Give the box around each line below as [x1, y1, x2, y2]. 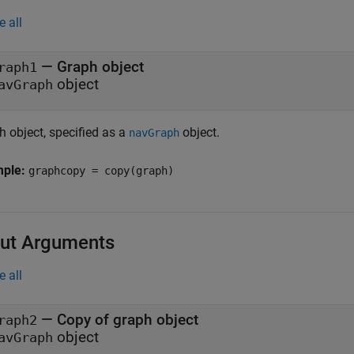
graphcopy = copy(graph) [28, 164, 174, 177]
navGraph [129, 126, 179, 139]
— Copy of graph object [37, 311, 198, 329]
